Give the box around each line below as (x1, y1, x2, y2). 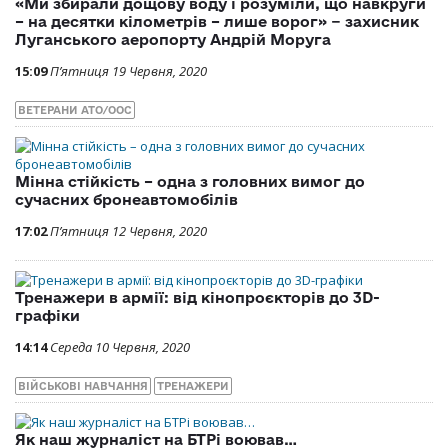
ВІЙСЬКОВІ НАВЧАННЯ (18, 380, 148, 393)
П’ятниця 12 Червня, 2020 (50, 222, 207, 241)
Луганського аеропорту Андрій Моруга (15, 31, 331, 49)
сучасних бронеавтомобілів (15, 191, 238, 209)
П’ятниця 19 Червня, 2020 (50, 62, 207, 81)
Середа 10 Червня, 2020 (50, 338, 190, 357)
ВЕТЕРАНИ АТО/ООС (18, 104, 132, 117)
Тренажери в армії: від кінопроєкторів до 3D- (15, 289, 380, 307)
